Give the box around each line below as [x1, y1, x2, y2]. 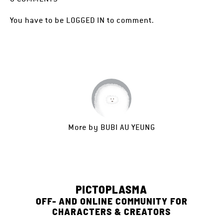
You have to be [10, 15, 66, 25]
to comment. [105, 15, 154, 25]
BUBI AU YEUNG [100, 122, 155, 132]
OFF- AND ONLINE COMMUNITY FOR [35, 195, 188, 207]
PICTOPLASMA [76, 182, 147, 196]
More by [68, 122, 101, 132]
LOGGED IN [66, 15, 105, 25]
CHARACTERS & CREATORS [52, 205, 171, 217]
